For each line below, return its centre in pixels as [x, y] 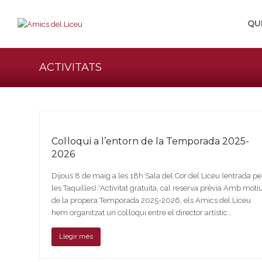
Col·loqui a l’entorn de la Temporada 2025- [151, 141]
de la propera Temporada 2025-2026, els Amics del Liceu [151, 200]
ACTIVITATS [71, 67]
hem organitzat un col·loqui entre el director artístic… [142, 213]
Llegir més [76, 237]
